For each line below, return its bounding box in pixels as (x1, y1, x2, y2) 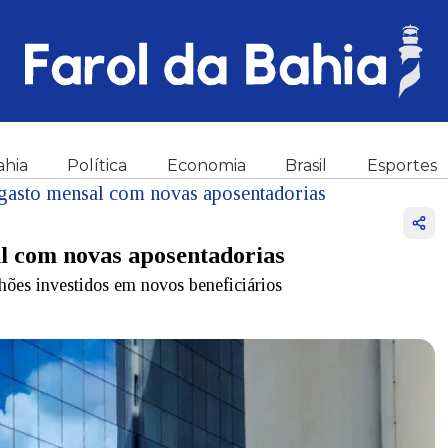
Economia (166, 156, 246, 175)
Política (67, 156, 128, 175)
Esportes (367, 156, 437, 175)
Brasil (285, 156, 328, 175)
